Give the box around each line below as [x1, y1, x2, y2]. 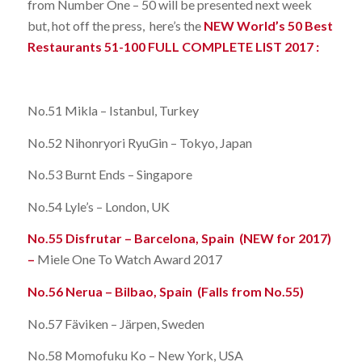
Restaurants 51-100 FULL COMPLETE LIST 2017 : [27, 38, 319, 54]
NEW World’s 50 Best [203, 17, 333, 33]
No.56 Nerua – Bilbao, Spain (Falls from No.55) [27, 283, 304, 299]
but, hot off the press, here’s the [27, 17, 204, 33]
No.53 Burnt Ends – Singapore [27, 166, 192, 183]
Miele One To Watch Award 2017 [36, 251, 222, 267]
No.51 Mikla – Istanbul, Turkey [27, 102, 199, 118]
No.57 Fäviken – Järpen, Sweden [27, 315, 204, 331]
